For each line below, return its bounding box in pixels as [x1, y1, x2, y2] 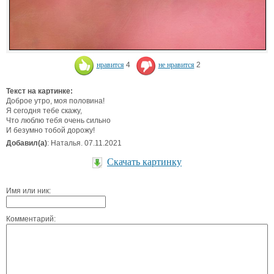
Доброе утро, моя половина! [6, 97, 105, 105]
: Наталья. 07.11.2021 [47, 139, 122, 147]
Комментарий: [6, 215, 56, 223]
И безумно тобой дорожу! [6, 126, 95, 135]
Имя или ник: [6, 187, 51, 195]
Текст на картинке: [6, 87, 73, 95]
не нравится [158, 61, 194, 70]
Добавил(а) [6, 139, 47, 147]
